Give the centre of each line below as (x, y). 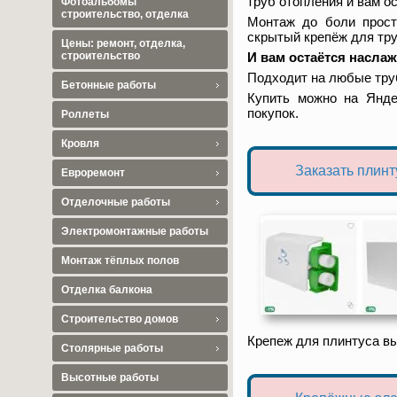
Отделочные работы (116, 202)
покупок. (273, 113)
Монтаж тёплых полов (120, 261)
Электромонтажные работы (135, 231)
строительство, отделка (125, 14)
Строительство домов (120, 319)
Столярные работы (112, 348)
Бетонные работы (109, 85)
